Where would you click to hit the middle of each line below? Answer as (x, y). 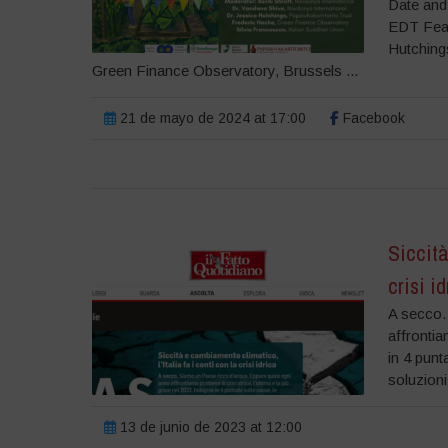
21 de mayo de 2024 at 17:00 (210, 118)
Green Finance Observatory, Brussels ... (224, 70)
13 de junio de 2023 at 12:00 (208, 427)
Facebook (371, 118)
